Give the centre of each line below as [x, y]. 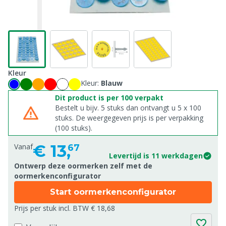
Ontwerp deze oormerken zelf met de [83, 166]
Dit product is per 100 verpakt [109, 98]
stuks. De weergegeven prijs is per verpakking [129, 118]
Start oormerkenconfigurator [113, 192]
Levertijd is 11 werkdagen [156, 156]
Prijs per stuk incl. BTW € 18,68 [65, 208]
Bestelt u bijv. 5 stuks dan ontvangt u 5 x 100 [128, 108]
